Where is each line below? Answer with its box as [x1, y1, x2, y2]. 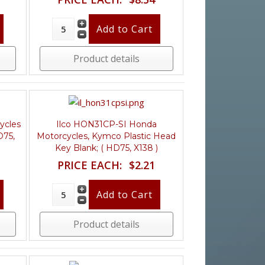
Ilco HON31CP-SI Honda [56, 118, 157, 130]
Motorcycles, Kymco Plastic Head [37, 130, 176, 141]
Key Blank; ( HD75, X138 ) [54, 142, 158, 153]
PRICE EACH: [57, 157, 122, 172]
